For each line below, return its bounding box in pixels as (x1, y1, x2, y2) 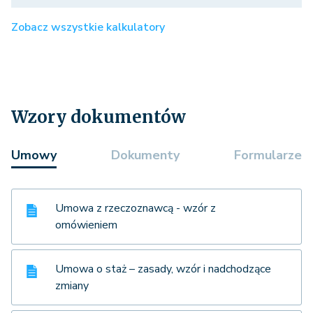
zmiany (55, 277, 89, 293)
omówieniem (55, 217, 117, 233)
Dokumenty (111, 146, 180, 163)
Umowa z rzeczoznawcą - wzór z (55, 200, 216, 216)
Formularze (234, 146, 302, 163)
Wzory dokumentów (11, 105, 186, 128)
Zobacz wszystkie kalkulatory (11, 19, 165, 35)
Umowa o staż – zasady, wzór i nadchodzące (55, 261, 271, 277)
